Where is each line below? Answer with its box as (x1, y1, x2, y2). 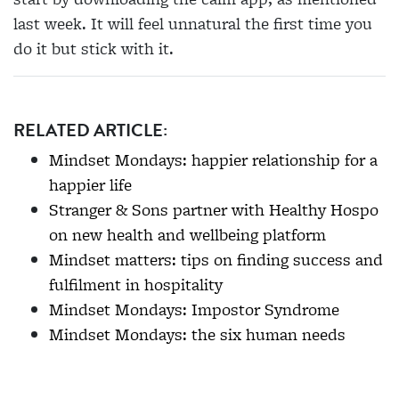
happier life (49, 172, 132, 197)
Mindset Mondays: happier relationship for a (49, 147, 378, 172)
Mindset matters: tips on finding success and (49, 247, 383, 272)
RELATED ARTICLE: (13, 116, 167, 143)
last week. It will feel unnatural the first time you (13, 11, 372, 36)
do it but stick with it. (13, 36, 174, 61)
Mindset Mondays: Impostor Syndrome (49, 297, 339, 322)
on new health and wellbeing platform (49, 222, 326, 247)
